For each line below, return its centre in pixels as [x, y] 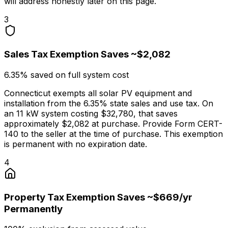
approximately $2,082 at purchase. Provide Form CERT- [113, 123]
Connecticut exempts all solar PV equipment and [98, 93]
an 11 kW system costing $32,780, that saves [91, 113]
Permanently [33, 209]
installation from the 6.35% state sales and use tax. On [109, 103]
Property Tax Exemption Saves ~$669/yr [98, 197]
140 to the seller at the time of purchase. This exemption [113, 134]
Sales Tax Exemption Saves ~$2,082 [87, 54]
